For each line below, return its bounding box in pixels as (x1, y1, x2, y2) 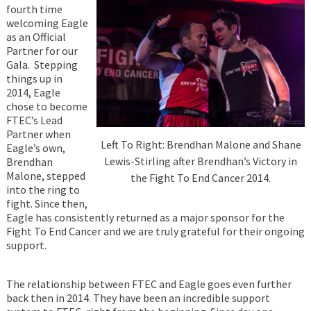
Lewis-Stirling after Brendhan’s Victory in (104, 153, 298, 168)
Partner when (6, 127, 71, 141)
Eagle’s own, (6, 141, 65, 155)
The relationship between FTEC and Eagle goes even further (6, 277, 292, 291)
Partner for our (6, 44, 78, 58)
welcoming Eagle (6, 16, 88, 30)
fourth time (6, 2, 62, 16)
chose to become (6, 99, 87, 113)
